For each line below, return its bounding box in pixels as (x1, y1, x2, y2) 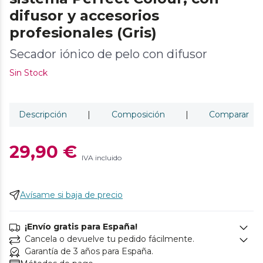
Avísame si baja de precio (20, 189, 123, 200)
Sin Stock (9, 67, 48, 78)
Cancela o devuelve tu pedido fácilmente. (25, 233, 194, 244)
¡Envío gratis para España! (25, 221, 137, 232)
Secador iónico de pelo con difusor (9, 46, 207, 61)
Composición (111, 109, 165, 120)
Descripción (19, 109, 67, 120)
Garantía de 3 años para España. (25, 245, 153, 257)
